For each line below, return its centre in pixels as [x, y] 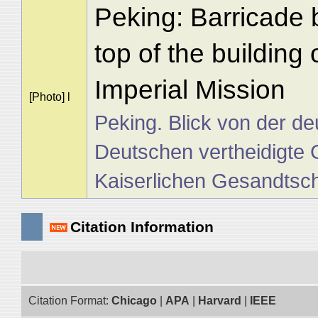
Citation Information [142, 227]
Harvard [220, 301]
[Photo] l [49, 97]
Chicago [134, 301]
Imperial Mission [190, 90]
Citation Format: [70, 301]
